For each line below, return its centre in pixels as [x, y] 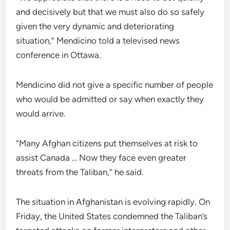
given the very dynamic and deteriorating [95, 26]
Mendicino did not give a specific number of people [115, 85]
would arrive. [41, 113]
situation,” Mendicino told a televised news [98, 41]
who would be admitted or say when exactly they [110, 99]
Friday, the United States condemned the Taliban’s [112, 216]
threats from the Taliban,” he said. [80, 172]
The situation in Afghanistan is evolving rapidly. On [113, 202]
